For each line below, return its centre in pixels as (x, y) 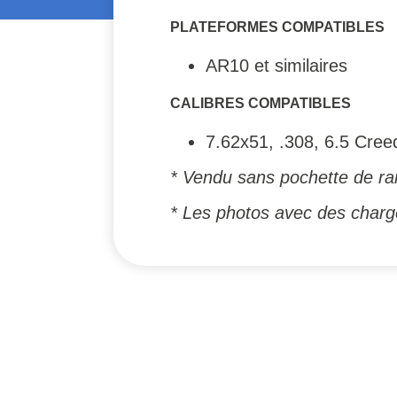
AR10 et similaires (276, 65)
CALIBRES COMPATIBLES (261, 103)
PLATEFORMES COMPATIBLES (277, 27)
